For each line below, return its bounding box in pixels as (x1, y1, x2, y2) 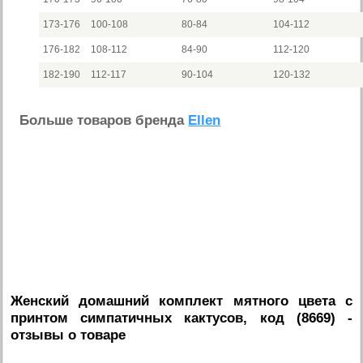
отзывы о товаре (11, 327, 126, 343)
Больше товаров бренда (19, 113, 189, 128)
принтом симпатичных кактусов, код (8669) (11, 310, 335, 326)
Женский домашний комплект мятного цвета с (11, 293, 352, 309)
